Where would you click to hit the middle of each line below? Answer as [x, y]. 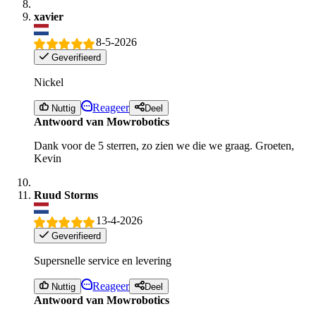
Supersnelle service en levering [103, 260]
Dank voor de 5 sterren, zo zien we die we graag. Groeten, [164, 146]
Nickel [49, 82]
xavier [49, 17]
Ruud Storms [66, 195]
